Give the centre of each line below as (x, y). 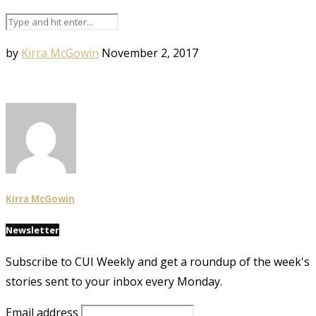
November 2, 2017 (150, 53)
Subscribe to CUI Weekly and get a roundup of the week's (158, 261)
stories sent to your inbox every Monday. (114, 281)
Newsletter (32, 230)
